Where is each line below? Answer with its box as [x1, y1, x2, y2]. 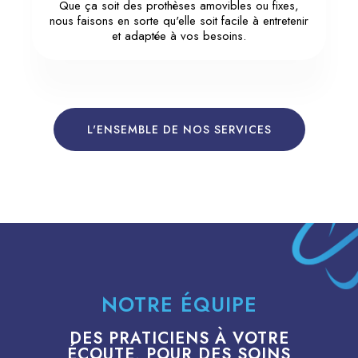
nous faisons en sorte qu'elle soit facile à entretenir [50, 11, 308, 30]
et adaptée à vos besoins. [112, 26, 246, 45]
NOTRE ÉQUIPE [101, 289, 257, 319]
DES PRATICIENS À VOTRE [69, 326, 289, 350]
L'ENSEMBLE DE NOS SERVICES [86, 121, 272, 137]
